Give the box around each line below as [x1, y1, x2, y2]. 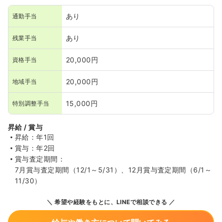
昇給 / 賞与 [8, 123, 43, 131]
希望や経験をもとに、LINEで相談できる [53, 198, 167, 206]
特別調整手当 [12, 99, 50, 107]
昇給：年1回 [15, 133, 55, 141]
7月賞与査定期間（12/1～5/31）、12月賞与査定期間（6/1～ [15, 166, 212, 174]
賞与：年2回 [15, 144, 55, 152]
